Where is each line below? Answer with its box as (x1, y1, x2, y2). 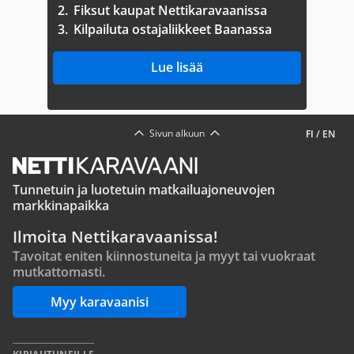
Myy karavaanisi (51, 293, 149, 311)
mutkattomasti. (13, 263, 105, 281)
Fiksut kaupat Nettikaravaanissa (73, 2, 267, 19)
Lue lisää (151, 58, 203, 76)
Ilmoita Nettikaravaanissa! (13, 226, 218, 247)
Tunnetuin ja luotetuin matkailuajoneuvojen (13, 181, 275, 198)
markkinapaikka (13, 197, 109, 214)
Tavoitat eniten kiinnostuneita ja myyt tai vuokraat (13, 247, 315, 265)
